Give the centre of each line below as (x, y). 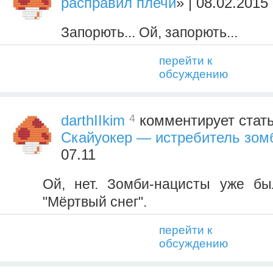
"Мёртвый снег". (95, 201)
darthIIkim (93, 120)
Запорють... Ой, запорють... (149, 32)
